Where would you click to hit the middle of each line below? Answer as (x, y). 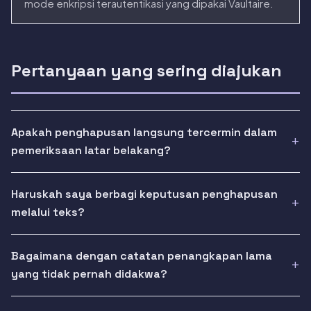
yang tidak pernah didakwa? (89, 274)
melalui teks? (48, 212)
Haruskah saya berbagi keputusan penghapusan (144, 194)
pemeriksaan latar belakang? (91, 151)
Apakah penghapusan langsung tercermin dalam (144, 133)
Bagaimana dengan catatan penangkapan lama (142, 256)
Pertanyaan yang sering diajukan (146, 71)
